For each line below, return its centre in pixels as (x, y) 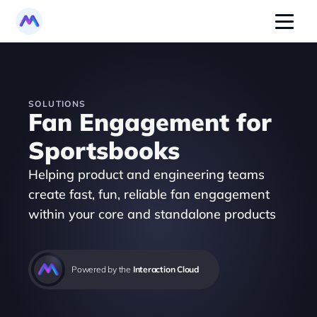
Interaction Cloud (166, 269)
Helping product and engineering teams (146, 174)
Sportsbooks (104, 150)
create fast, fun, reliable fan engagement (149, 194)
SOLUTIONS (57, 104)
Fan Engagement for (150, 122)
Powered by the (102, 269)
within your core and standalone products (154, 214)
